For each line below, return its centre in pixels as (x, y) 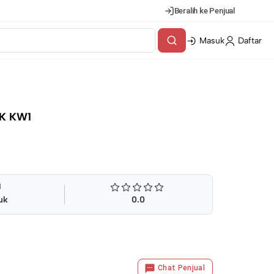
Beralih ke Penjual (204, 11)
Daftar (250, 41)
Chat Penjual (181, 268)
